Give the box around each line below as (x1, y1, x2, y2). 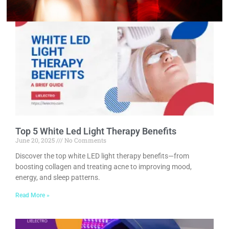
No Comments (63, 135, 106, 144)
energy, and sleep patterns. (15, 173, 100, 181)
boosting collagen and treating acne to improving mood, (15, 162, 192, 171)
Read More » (15, 191, 50, 199)
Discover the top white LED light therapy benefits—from (15, 151, 189, 160)
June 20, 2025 (15, 135, 56, 144)
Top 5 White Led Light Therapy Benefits (15, 125, 176, 136)
